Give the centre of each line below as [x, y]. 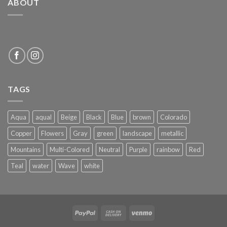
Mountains [26, 150]
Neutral [109, 150]
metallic [172, 134]
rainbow [168, 150]
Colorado [174, 117]
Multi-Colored [70, 150]
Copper [21, 134]
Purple [138, 150]
